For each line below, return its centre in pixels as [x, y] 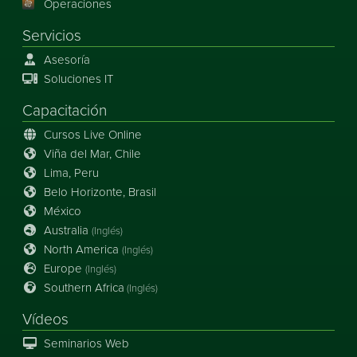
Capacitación [65, 110]
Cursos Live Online [92, 134]
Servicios [52, 35]
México [62, 211]
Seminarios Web [86, 343]
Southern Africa [84, 287]
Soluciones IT [78, 78]
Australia [67, 230]
